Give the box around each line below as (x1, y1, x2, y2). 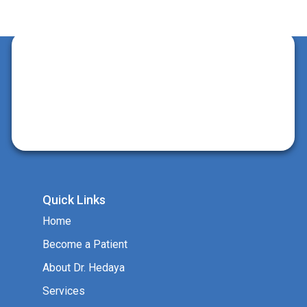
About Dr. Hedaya (42, 260, 125, 274)
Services (42, 284, 85, 297)
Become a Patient (42, 237, 127, 251)
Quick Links (42, 192, 106, 207)
